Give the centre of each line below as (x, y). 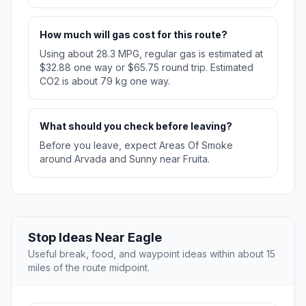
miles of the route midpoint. (89, 268)
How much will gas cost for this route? (134, 35)
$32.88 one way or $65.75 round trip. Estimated (147, 68)
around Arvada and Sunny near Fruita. (125, 159)
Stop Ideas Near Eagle (95, 238)
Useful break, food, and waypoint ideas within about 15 (152, 254)
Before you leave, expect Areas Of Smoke (136, 145)
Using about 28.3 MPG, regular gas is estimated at (151, 54)
